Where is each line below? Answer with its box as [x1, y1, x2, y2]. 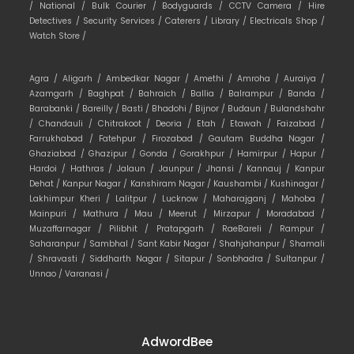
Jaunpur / [158, 162, 206, 175]
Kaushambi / [213, 177, 270, 190]
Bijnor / [195, 102, 228, 115]
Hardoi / [29, 162, 70, 175]
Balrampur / [228, 87, 288, 100]
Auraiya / [283, 72, 325, 85]
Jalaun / [117, 162, 159, 175]
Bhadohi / [152, 102, 196, 115]
